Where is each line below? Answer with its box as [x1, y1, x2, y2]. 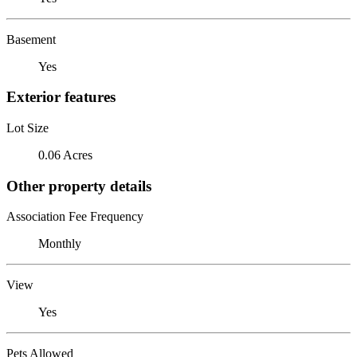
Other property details [6, 177, 151, 194]
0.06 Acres [38, 147, 92, 162]
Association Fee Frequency [6, 210, 143, 224]
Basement [6, 32, 56, 46]
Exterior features [6, 88, 116, 106]
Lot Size [6, 120, 49, 135]
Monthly [38, 237, 81, 251]
